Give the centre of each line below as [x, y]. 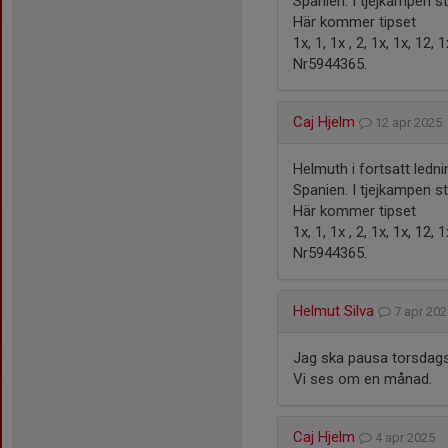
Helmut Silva [333, 311]
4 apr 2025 [406, 437]
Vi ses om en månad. [362, 379]
